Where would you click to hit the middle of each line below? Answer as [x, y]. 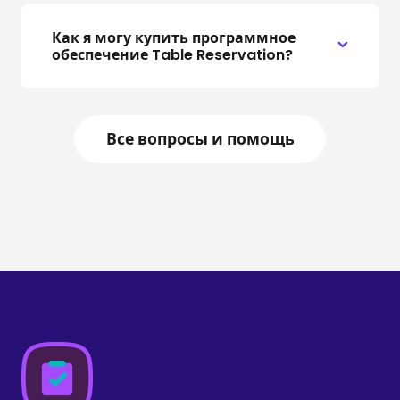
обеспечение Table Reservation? [172, 54]
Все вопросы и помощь [200, 140]
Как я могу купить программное [173, 37]
